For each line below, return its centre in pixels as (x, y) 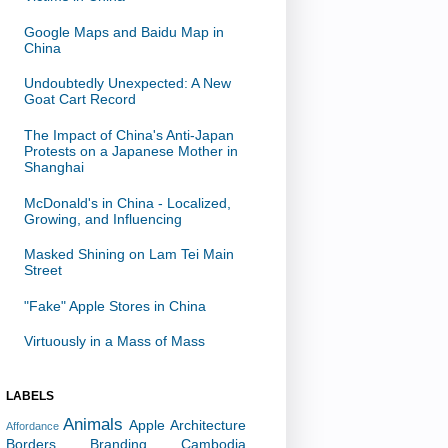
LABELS (30, 396)
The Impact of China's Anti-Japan (128, 135)
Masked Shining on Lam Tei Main (128, 254)
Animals (93, 425)
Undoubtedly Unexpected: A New (127, 83)
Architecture (208, 425)
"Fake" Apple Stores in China (114, 305)
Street (42, 270)
